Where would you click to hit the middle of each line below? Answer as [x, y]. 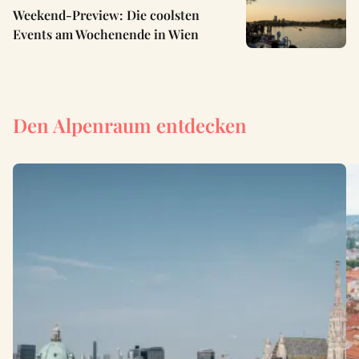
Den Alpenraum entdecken [130, 125]
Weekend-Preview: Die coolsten [106, 15]
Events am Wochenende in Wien [106, 34]
